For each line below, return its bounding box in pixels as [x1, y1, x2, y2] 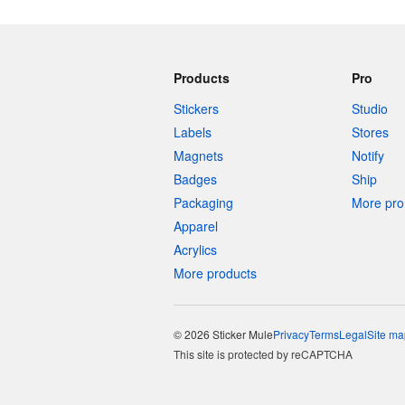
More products [174, 264, 257, 282]
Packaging [174, 193, 233, 212]
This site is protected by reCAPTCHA [174, 346, 353, 362]
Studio [351, 99, 388, 118]
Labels [174, 123, 212, 141]
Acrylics [174, 240, 217, 259]
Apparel [174, 217, 218, 235]
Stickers [174, 99, 219, 118]
